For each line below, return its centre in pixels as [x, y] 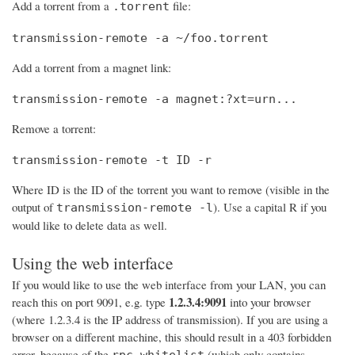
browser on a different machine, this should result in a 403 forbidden [172, 336]
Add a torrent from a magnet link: [92, 68]
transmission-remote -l [135, 208]
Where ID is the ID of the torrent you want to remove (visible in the [171, 190]
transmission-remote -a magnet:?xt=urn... [155, 99]
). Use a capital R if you [270, 207]
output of [34, 207]
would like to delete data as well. [90, 225]
